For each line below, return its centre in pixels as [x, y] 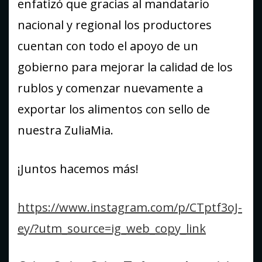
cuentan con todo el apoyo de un [108, 46]
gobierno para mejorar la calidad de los [125, 67]
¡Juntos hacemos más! [78, 169]
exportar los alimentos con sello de [114, 109]
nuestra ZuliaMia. [65, 130]
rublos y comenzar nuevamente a [110, 88]
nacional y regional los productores [115, 25]
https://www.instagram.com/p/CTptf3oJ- [130, 208]
